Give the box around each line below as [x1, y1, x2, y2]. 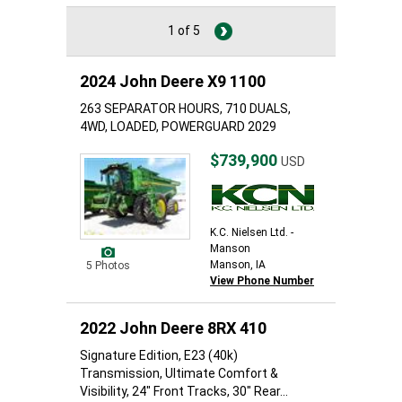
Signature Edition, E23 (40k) [80, 348, 238, 363]
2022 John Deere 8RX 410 [80, 319, 267, 337]
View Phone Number [210, 275, 314, 287]
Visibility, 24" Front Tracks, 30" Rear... [80, 384, 288, 398]
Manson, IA [210, 258, 266, 271]
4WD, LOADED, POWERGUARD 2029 [80, 119, 276, 134]
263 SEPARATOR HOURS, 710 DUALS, [80, 101, 291, 116]
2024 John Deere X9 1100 [80, 72, 266, 91]
